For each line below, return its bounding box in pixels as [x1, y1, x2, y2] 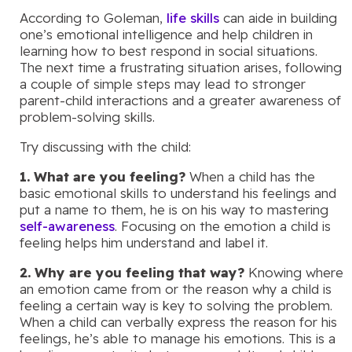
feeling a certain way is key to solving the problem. [20, 297, 332, 313]
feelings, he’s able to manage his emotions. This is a [20, 330, 335, 346]
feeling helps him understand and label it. [20, 234, 268, 251]
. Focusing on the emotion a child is [115, 218, 331, 234]
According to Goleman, [20, 9, 167, 26]
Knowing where [244, 264, 343, 280]
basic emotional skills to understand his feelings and [20, 185, 336, 201]
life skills [167, 9, 219, 26]
